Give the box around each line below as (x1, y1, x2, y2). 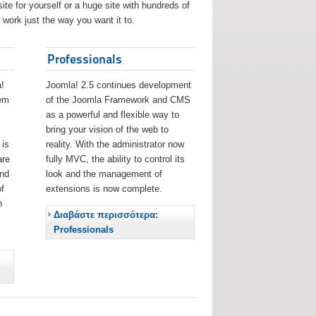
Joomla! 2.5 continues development (46, 80, 192, 91)
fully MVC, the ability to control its (46, 154, 186, 165)
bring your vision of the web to (46, 124, 169, 135)
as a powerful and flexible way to (46, 109, 180, 121)
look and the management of (46, 169, 163, 180)
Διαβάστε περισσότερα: (54, 209, 159, 221)
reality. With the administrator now (46, 139, 185, 150)
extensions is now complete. (46, 183, 163, 195)
